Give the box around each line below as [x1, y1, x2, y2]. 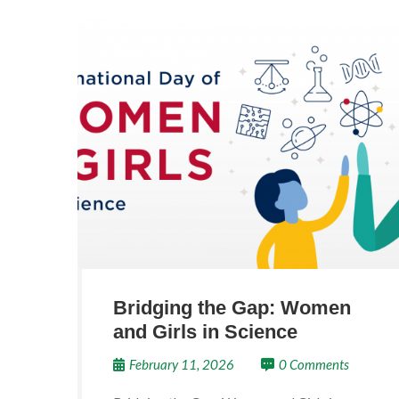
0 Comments [279, 356, 349, 372]
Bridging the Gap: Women [113, 297, 351, 319]
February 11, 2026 [129, 356, 234, 372]
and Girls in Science [113, 321, 297, 343]
